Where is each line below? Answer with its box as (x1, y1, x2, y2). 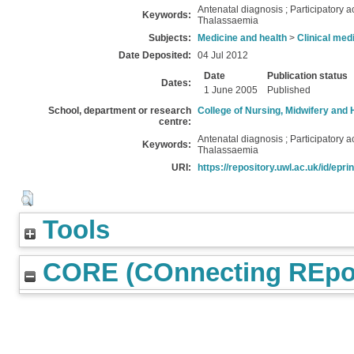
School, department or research (48, 105, 191, 116)
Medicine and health (198, 32, 287, 43)
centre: (159, 116, 191, 127)
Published (267, 85, 311, 96)
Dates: (161, 77, 191, 88)
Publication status (267, 70, 348, 81)
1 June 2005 (204, 85, 258, 96)
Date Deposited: (119, 50, 191, 61)
